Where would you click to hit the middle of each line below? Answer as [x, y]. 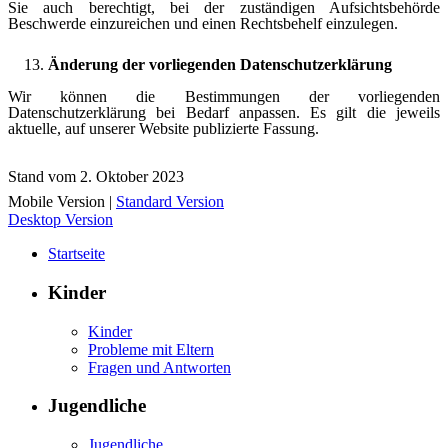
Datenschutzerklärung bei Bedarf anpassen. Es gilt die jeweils [224, 113]
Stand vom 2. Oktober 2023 [96, 177]
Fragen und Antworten [159, 367]
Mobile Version [56, 202]
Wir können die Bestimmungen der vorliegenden [224, 97]
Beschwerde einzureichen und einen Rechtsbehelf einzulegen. [203, 24]
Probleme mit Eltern [151, 349]
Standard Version [170, 202]
